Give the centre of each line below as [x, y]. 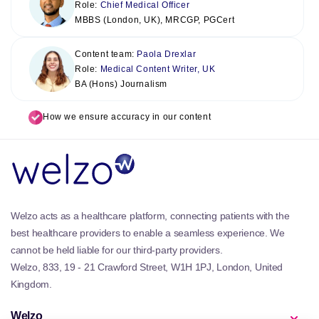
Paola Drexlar [167, 54]
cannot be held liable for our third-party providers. [117, 250]
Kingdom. [31, 284]
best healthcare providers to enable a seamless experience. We [148, 233]
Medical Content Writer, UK [158, 69]
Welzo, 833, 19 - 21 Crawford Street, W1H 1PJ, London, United [147, 267]
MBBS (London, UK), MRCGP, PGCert [155, 20]
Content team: [106, 54]
